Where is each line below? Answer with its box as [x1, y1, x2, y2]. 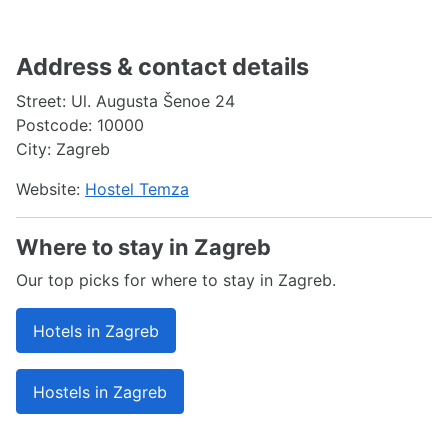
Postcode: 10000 [16, 115, 144, 135]
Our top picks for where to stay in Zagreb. [16, 270, 336, 290]
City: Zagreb [16, 139, 110, 159]
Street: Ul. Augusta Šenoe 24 [16, 91, 235, 111]
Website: [16, 179, 85, 199]
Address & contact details [16, 52, 309, 81]
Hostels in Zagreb [33, 381, 167, 402]
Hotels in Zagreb [33, 320, 159, 341]
